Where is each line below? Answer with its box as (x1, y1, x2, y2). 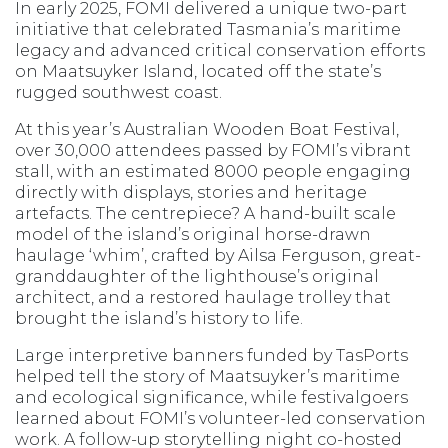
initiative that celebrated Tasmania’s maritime (15, 19, 401, 39)
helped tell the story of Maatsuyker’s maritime (15, 366, 400, 386)
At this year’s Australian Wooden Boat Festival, (15, 119, 399, 139)
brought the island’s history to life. (15, 308, 307, 328)
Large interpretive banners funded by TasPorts (15, 345, 408, 365)
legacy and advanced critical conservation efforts (15, 40, 425, 60)
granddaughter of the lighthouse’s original (15, 266, 379, 286)
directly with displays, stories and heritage (15, 182, 367, 202)
